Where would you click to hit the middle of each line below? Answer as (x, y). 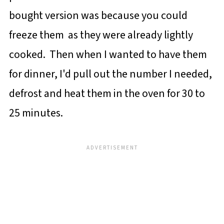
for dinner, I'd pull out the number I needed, (110, 74)
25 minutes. (36, 113)
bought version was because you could (98, 15)
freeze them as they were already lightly (101, 35)
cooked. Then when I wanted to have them (108, 54)
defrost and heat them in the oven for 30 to (107, 93)
